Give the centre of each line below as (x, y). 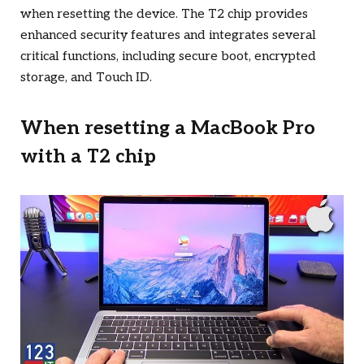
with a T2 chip (88, 156)
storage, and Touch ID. (86, 77)
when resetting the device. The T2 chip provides (164, 14)
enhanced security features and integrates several (168, 35)
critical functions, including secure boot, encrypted (168, 56)
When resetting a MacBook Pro (168, 128)
